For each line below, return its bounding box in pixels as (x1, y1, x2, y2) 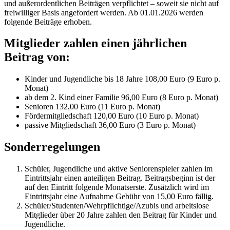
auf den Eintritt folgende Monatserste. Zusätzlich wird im (25, 183, 209, 192)
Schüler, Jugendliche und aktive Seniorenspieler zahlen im (25, 164, 213, 174)
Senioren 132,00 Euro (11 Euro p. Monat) (25, 102, 160, 111)
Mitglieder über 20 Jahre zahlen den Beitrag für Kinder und (25, 210, 217, 220)
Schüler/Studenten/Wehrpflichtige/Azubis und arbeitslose (25, 201, 209, 210)
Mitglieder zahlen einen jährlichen (4, 36, 187, 50)
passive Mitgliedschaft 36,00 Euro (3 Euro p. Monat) (25, 121, 196, 130)
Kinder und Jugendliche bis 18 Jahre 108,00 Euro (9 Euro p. (25, 74, 220, 84)
